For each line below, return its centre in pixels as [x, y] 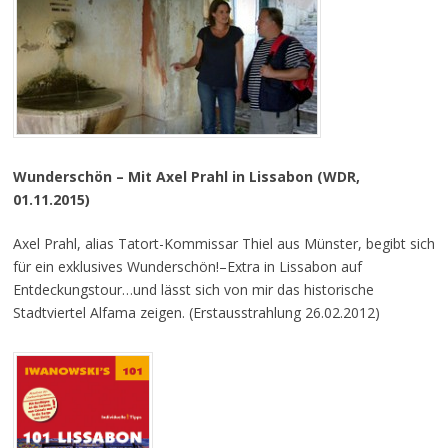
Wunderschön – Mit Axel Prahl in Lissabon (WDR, [186, 176]
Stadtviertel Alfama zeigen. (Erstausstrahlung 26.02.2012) [196, 312]
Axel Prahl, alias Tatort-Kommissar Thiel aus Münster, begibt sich [223, 243]
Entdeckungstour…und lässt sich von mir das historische [193, 289]
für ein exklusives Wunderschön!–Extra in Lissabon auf [187, 266]
